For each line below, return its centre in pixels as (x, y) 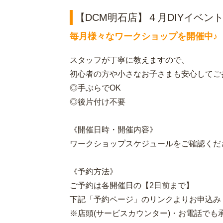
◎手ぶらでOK (95, 88)
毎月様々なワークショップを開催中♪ (143, 36)
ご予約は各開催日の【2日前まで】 (131, 185)
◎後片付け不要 (97, 102)
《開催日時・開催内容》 (113, 130)
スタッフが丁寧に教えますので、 (129, 60)
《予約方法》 (93, 171)
